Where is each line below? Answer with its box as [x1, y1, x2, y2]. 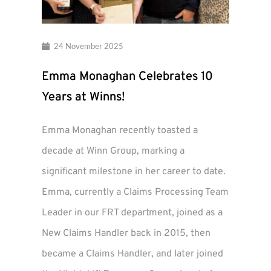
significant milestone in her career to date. [42, 165, 226, 178]
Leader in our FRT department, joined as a [42, 206, 223, 219]
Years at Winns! [42, 89, 125, 105]
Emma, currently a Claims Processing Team [42, 186, 229, 198]
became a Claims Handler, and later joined [42, 247, 223, 260]
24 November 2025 [53, 41, 123, 51]
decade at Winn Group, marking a [42, 145, 184, 157]
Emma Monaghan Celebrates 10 [42, 68, 213, 85]
